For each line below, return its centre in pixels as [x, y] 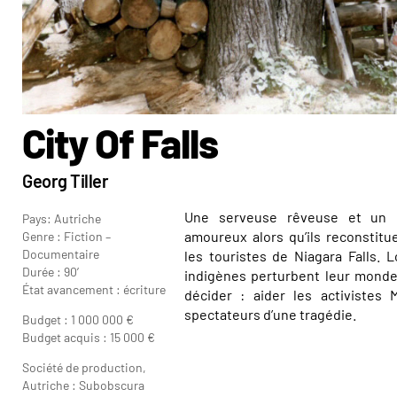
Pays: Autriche [62, 218]
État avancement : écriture [94, 289]
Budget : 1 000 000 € [78, 319]
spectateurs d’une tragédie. [270, 314]
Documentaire [61, 253]
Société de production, [84, 367]
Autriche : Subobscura [83, 385]
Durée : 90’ [51, 271]
